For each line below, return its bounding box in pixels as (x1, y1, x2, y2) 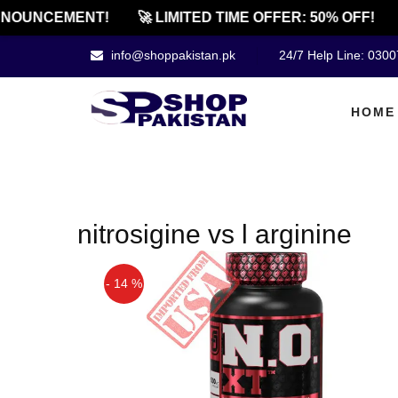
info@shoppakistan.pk (107, 48, 235, 62)
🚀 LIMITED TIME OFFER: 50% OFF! (127, 10, 365, 25)
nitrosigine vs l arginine (77, 219, 352, 249)
